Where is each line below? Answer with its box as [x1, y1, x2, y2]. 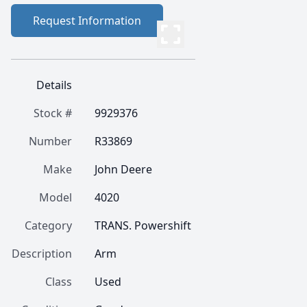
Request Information [33, 13, 141, 28]
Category [25, 218, 72, 233]
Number [29, 134, 72, 149]
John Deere [95, 162, 152, 177]
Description [12, 246, 72, 261]
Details [36, 77, 72, 93]
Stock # [34, 106, 72, 121]
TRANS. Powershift [95, 218, 191, 233]
